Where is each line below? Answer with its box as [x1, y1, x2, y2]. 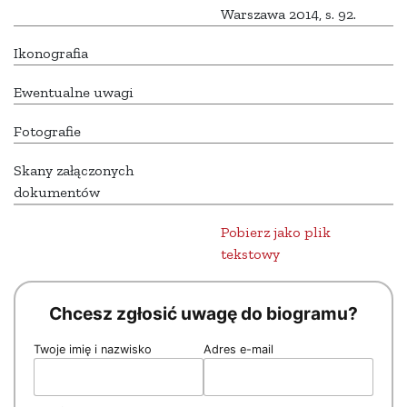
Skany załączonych [14, 162, 134, 180]
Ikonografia [14, 45, 88, 63]
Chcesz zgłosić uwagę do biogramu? [49, 303, 358, 325]
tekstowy [221, 245, 280, 263]
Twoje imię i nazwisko [34, 342, 152, 357]
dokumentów [14, 184, 100, 202]
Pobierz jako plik [221, 223, 331, 242]
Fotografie [14, 123, 81, 141]
